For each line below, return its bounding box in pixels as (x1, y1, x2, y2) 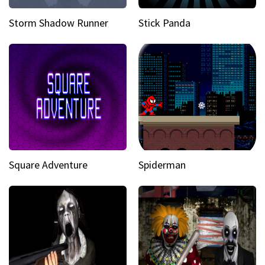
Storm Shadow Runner (9, 16, 108, 30)
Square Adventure (9, 158, 88, 172)
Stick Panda (138, 16, 190, 30)
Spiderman (138, 158, 186, 172)
